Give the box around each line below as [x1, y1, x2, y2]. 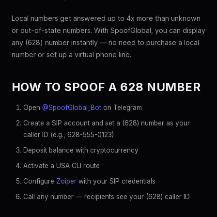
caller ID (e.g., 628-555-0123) [23, 131, 114, 139]
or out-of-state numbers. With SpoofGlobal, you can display [12, 26, 205, 34]
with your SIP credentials [77, 177, 155, 185]
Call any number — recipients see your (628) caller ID [23, 193, 190, 201]
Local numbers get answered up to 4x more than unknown [12, 14, 201, 22]
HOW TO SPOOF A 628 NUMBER [12, 80, 201, 94]
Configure [23, 177, 56, 185]
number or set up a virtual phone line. [12, 50, 131, 59]
